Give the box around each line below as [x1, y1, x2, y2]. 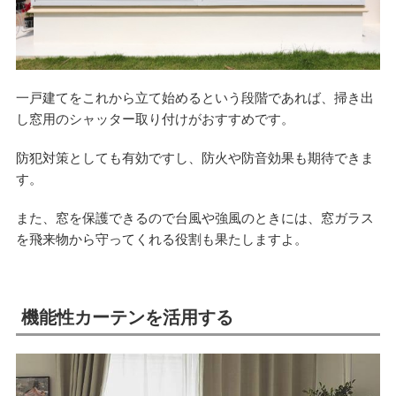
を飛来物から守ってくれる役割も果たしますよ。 [15, 232, 308, 247]
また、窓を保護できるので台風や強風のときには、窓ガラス [15, 210, 374, 226]
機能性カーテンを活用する [20, 307, 233, 327]
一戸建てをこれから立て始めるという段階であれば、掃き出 [15, 90, 374, 106]
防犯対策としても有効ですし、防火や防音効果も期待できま [15, 150, 374, 166]
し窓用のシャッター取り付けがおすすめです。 [15, 111, 294, 127]
